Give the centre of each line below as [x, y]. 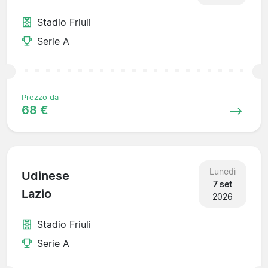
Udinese [45, 176]
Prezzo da [40, 97]
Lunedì [222, 171]
